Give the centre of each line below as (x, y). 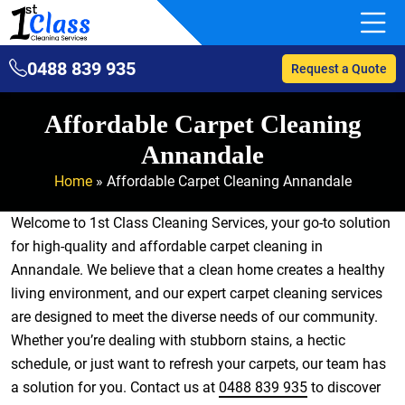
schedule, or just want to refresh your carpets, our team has (198, 364)
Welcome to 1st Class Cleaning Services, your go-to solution (201, 223)
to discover (344, 387)
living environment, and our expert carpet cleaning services (197, 293)
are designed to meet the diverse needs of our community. (194, 317)
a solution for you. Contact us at (115, 387)
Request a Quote (339, 68)
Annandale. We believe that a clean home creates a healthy (198, 270)
